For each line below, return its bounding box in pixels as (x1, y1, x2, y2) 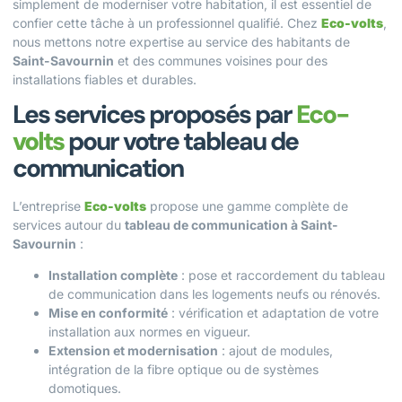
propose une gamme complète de (146, 197, 348, 214)
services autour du (13, 216, 125, 232)
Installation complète (48, 267, 178, 284)
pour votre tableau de (64, 124, 298, 158)
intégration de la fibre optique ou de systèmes (48, 362, 319, 378)
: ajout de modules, (218, 343, 333, 359)
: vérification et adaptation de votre (168, 305, 379, 321)
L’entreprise (13, 197, 84, 214)
